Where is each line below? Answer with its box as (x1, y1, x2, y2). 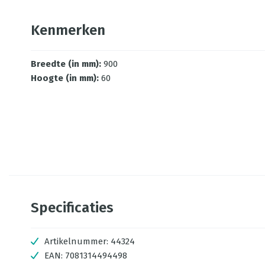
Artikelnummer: (44, 236, 108, 247)
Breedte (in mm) (31, 59, 99, 69)
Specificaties (31, 199, 114, 216)
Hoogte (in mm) (31, 73, 96, 83)
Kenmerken (31, 22, 105, 38)
